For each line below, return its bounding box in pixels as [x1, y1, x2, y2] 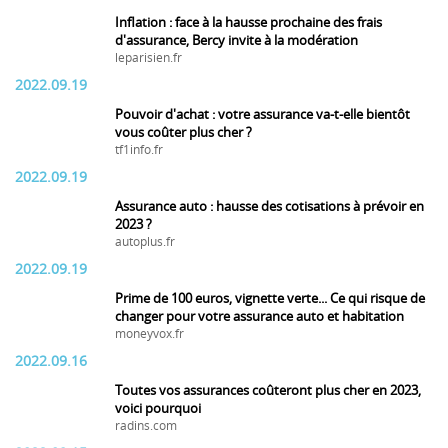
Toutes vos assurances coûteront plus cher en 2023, [115, 383, 421, 398]
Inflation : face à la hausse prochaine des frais [115, 15, 382, 30]
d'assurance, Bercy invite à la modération [115, 33, 358, 48]
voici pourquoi [115, 401, 201, 416]
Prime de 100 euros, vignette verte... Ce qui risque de [115, 291, 425, 306]
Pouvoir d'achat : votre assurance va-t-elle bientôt [115, 107, 410, 122]
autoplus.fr [115, 235, 175, 249]
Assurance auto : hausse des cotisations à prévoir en [115, 199, 424, 214]
